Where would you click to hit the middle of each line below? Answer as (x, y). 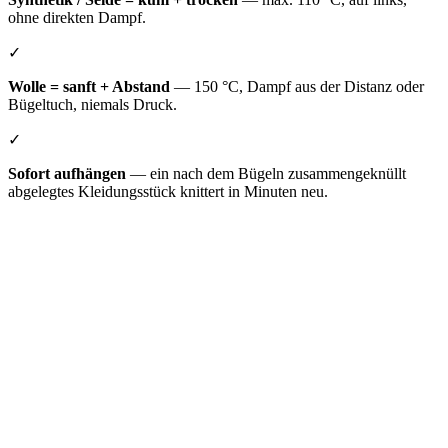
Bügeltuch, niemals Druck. (92, 105)
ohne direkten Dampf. (77, 18)
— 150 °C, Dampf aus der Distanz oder (297, 87)
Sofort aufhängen (67, 174)
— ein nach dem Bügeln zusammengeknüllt (266, 174)
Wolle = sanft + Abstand (89, 87)
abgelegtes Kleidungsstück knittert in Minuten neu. (168, 192)
